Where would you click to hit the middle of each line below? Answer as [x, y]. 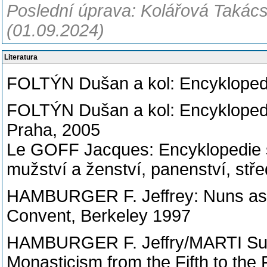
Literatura [21, 57]
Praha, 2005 [53, 130]
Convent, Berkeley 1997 [99, 216]
